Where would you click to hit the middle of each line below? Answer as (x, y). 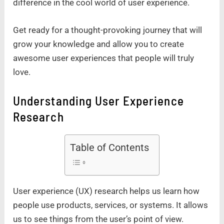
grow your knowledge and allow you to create (99, 44)
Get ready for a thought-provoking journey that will (108, 30)
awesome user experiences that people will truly (104, 58)
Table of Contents (109, 148)
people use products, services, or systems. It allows (111, 205)
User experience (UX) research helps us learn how (106, 191)
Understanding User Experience (98, 101)
